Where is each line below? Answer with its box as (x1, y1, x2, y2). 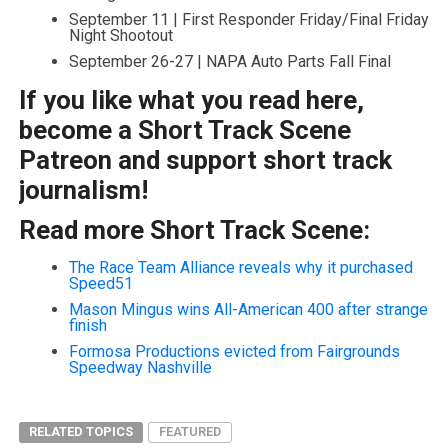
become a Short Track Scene (18, 114, 351, 145)
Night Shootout (68, 25, 173, 45)
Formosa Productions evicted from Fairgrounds (68, 341, 400, 361)
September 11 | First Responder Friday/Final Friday (68, 9, 429, 29)
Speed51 (68, 273, 133, 293)
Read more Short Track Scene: (18, 214, 370, 245)
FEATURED (158, 423, 221, 439)
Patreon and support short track (18, 144, 392, 175)
